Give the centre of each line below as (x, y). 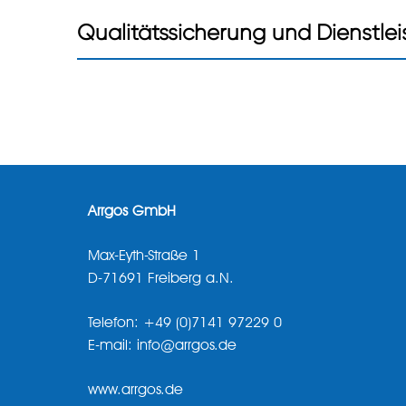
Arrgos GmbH (132, 213)
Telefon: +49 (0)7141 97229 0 (185, 324)
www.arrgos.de (135, 391)
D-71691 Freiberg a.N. (161, 280)
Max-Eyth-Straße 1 (144, 257)
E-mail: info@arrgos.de (162, 347)
